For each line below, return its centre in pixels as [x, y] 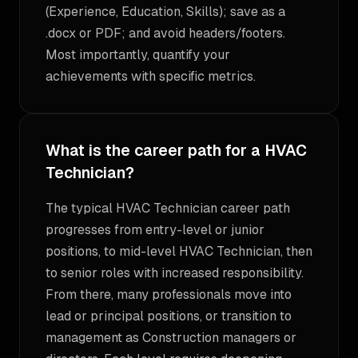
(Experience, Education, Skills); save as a [165, 12]
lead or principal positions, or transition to [169, 316]
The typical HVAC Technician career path [168, 208]
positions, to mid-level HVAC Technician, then [179, 251]
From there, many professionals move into [169, 294]
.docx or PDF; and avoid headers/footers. [165, 33]
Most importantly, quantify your [138, 55]
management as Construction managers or [171, 338]
